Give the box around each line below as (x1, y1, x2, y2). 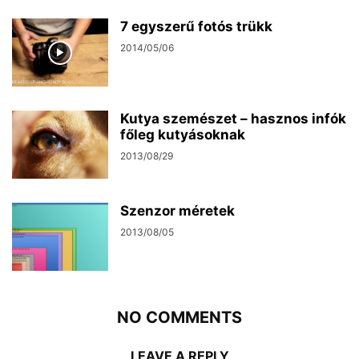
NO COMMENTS (117, 308, 242, 327)
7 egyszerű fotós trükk (120, 18, 272, 34)
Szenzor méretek (120, 203, 235, 219)
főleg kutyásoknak (120, 127, 245, 143)
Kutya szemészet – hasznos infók (120, 111, 346, 127)
